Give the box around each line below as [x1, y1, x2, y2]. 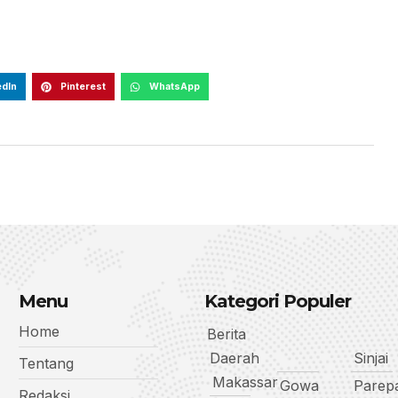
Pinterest [60, 80, 106, 92]
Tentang [18, 354, 74, 372]
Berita [206, 324, 246, 343]
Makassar [211, 372, 278, 391]
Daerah [209, 348, 259, 367]
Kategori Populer [203, 290, 351, 312]
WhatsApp [148, 80, 200, 92]
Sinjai [354, 348, 389, 367]
